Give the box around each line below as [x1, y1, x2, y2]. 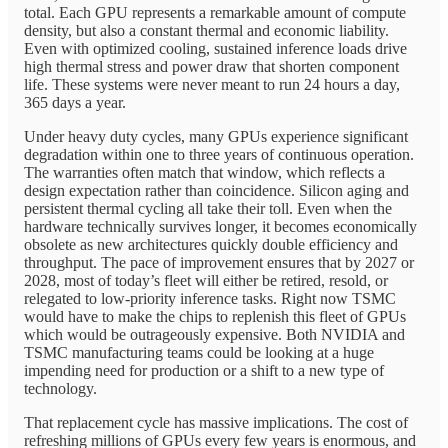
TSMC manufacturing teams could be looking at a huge [24, 343, 374, 361]
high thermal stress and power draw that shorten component [24, 57, 399, 75]
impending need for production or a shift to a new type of [24, 361, 384, 379]
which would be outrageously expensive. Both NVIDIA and [24, 325, 405, 343]
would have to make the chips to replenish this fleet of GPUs [24, 307, 406, 325]
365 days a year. [24, 93, 126, 111]
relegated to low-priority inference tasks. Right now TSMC [24, 289, 396, 307]
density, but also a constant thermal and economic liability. [24, 21, 389, 39]
